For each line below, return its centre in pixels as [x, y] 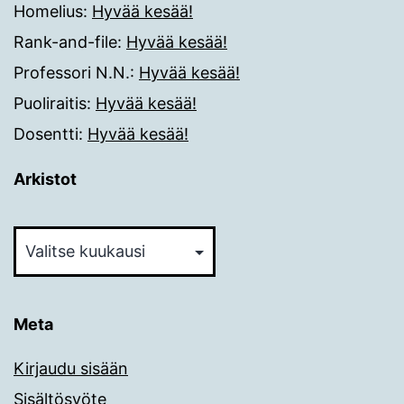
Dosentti [46, 133]
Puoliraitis [50, 103]
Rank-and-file [65, 41]
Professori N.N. [72, 72]
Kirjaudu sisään [71, 368]
